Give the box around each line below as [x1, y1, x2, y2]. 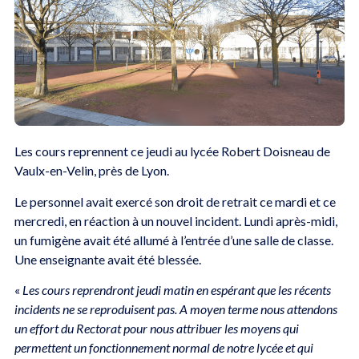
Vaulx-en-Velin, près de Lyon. [14, 163, 169, 179]
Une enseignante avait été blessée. [14, 251, 201, 267]
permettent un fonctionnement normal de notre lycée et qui [14, 339, 313, 355]
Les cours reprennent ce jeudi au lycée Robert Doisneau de [14, 143, 330, 159]
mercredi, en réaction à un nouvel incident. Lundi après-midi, [14, 212, 337, 228]
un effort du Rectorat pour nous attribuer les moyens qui [14, 320, 299, 336]
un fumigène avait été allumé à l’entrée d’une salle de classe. [14, 232, 333, 248]
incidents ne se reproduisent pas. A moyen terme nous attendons [14, 301, 337, 317]
